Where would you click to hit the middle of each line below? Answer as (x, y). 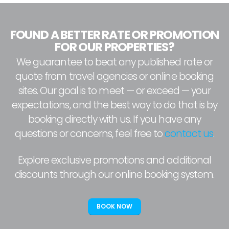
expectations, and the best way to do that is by (114, 105)
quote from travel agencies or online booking (114, 76)
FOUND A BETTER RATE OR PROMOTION (114, 35)
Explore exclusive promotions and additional (114, 160)
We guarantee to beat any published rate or (114, 62)
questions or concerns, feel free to (89, 134)
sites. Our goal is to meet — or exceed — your (114, 91)
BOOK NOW (114, 207)
